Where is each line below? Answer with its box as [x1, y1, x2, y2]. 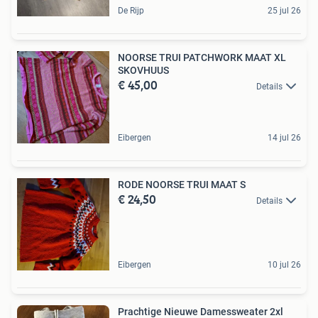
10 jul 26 [268, 259, 301, 270]
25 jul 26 [268, 5, 301, 16]
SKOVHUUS [118, 64, 169, 76]
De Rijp [118, 5, 144, 16]
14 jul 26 [268, 132, 301, 143]
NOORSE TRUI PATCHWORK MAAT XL [118, 51, 286, 63]
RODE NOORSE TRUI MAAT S [118, 178, 246, 190]
